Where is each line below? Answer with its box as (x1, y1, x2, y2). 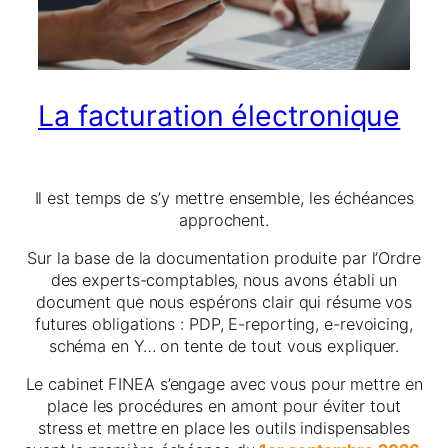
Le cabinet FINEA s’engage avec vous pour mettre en (25, 374, 423, 395)
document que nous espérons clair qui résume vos (35, 292, 413, 313)
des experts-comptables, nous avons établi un (50, 270, 398, 291)
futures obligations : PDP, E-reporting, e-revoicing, (35, 314, 413, 335)
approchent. (179, 209, 269, 230)
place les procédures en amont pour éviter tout (47, 396, 401, 417)
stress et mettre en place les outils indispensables (38, 418, 410, 439)
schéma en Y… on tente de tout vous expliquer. (48, 336, 400, 357)
